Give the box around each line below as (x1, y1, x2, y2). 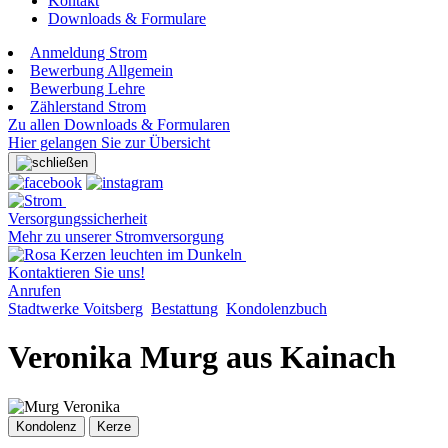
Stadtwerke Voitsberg (8, 300, 143, 317)
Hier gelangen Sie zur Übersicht (8, 134, 210, 151)
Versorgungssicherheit (8, 210, 147, 227)
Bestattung (151, 300, 218, 317)
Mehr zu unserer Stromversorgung (8, 228, 224, 245)
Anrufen (8, 282, 61, 299)
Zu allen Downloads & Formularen (8, 116, 230, 133)
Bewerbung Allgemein (30, 62, 173, 79)
